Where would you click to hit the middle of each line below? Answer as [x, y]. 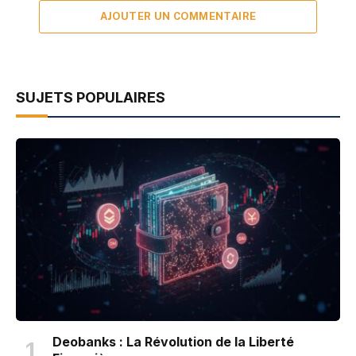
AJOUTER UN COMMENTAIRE [178, 17]
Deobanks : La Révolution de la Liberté [173, 341]
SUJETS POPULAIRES [91, 98]
